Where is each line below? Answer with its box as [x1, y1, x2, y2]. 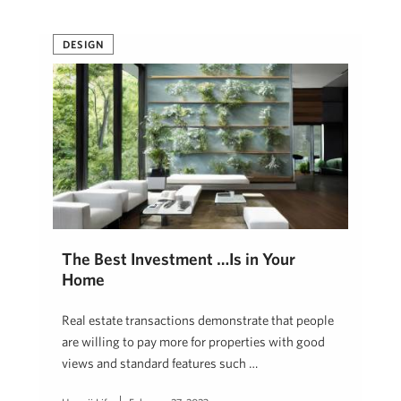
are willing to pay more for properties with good [62, 334, 325, 350]
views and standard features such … [62, 355, 258, 371]
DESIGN [63, 38, 105, 50]
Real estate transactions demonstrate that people [62, 312, 334, 328]
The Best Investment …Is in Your [62, 249, 295, 269]
